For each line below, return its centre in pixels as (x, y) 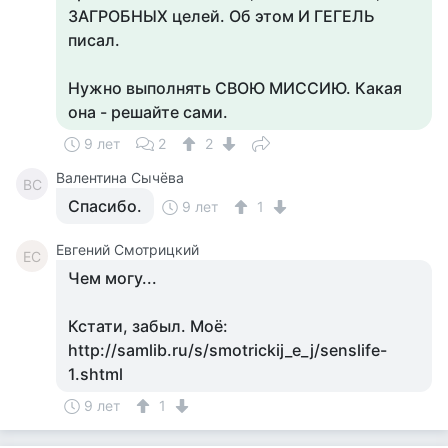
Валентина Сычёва (120, 177)
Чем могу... (112, 278)
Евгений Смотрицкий (127, 249)
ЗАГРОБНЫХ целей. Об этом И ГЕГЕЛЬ (221, 16)
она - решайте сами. (148, 112)
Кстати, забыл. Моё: (148, 326)
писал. (94, 40)
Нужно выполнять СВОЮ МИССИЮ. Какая (235, 88)
